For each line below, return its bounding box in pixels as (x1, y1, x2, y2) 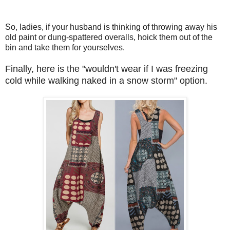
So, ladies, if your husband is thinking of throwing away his (5, 22, 217, 31)
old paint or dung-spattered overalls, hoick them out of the (5, 32, 213, 42)
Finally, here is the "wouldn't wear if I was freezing (5, 63, 208, 74)
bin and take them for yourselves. (5, 43, 127, 52)
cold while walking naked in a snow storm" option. (5, 75, 207, 86)
